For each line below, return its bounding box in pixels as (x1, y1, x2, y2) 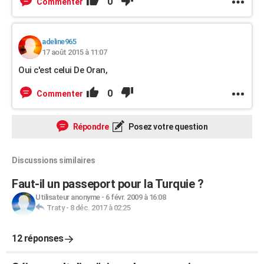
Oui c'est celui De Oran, (18, 65, 107, 75)
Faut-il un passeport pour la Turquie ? (12, 177, 203, 191)
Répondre (71, 122, 109, 131)
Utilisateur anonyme (35, 193, 100, 202)
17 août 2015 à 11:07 (42, 48, 107, 57)
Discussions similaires (12, 156, 95, 165)
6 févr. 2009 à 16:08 (105, 193, 166, 202)
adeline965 (42, 37, 76, 46)
